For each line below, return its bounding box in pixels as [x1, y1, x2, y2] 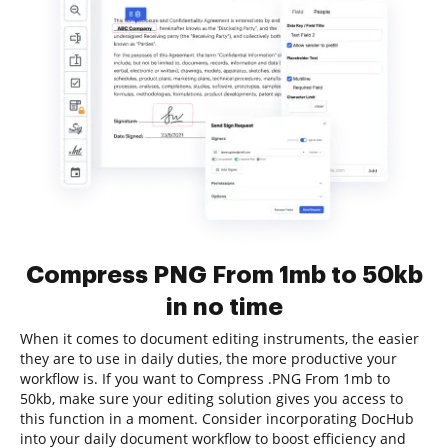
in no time [165, 295, 283, 319]
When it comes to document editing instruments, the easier [20, 329, 419, 348]
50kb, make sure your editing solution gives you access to [20, 389, 403, 408]
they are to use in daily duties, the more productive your [20, 349, 397, 368]
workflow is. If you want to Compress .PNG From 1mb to [20, 369, 390, 388]
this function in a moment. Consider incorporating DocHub [20, 409, 414, 428]
